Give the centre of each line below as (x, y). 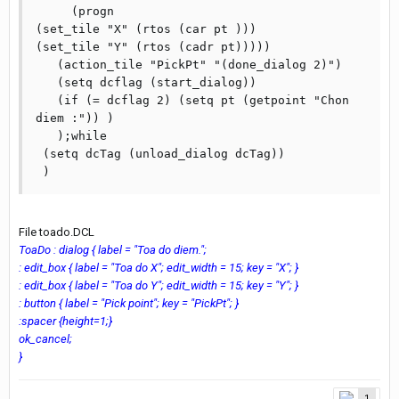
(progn (53, 11)
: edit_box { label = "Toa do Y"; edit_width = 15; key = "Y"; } (159, 285)
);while (46, 136)
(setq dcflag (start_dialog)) (46, 82)
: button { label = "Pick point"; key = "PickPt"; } (129, 303)
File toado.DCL (57, 232)
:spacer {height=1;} (65, 321)
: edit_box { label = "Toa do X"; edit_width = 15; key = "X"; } (159, 268)
